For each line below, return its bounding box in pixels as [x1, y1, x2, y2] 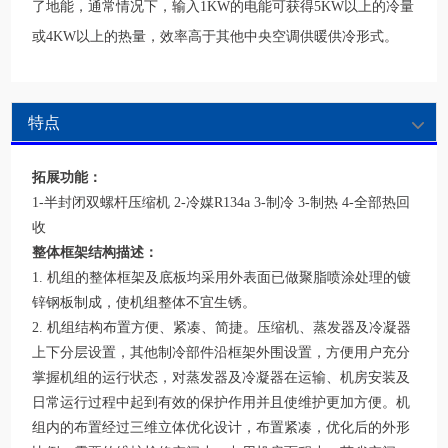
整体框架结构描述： [32, 245, 159, 261]
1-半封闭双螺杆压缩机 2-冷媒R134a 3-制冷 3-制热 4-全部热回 [32, 195, 411, 211]
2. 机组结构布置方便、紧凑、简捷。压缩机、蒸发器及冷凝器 [32, 320, 412, 336]
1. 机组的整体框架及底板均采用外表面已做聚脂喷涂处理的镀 [32, 270, 412, 286]
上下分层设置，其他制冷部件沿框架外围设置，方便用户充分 [32, 345, 411, 361]
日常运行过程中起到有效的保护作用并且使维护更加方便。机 [32, 395, 411, 411]
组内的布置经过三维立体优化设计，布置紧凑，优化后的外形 [32, 420, 411, 436]
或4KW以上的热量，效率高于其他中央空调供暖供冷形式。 [32, 29, 399, 45]
